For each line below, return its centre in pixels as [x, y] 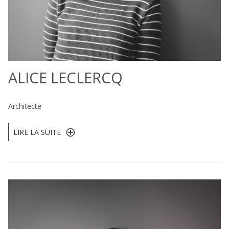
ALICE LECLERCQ [65, 77]
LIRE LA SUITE [37, 132]
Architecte [25, 106]
